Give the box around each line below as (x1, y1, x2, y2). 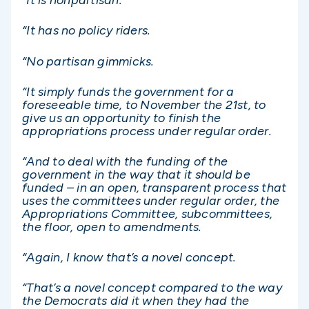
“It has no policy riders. (22, 23, 151, 39)
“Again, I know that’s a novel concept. (22, 250, 237, 266)
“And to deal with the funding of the (22, 153, 228, 169)
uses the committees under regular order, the (22, 192, 279, 208)
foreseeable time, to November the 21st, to (22, 97, 266, 112)
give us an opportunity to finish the (22, 110, 221, 126)
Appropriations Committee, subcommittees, (22, 206, 272, 221)
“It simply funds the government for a (22, 83, 235, 99)
